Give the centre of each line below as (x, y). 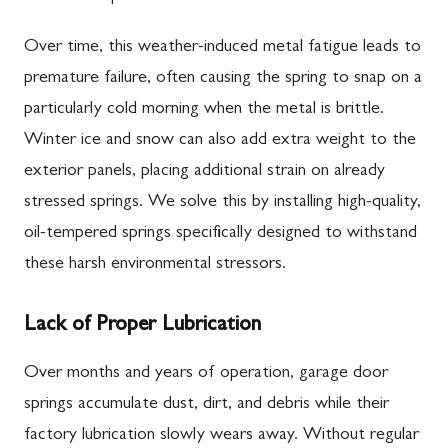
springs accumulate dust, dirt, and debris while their (206, 404)
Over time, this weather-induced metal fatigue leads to (222, 47)
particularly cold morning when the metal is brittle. (204, 109)
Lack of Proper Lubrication (142, 325)
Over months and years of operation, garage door (206, 373)
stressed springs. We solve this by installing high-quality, (222, 202)
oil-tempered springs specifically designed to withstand (220, 233)
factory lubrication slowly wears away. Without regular (221, 435)
